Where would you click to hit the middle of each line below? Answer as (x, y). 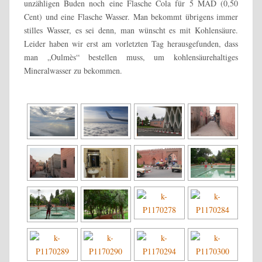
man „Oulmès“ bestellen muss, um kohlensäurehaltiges (131, 57)
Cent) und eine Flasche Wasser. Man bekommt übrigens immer (131, 16)
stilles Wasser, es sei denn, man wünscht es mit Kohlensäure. (131, 30)
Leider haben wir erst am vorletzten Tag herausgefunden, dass (131, 43)
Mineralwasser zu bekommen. (73, 70)
